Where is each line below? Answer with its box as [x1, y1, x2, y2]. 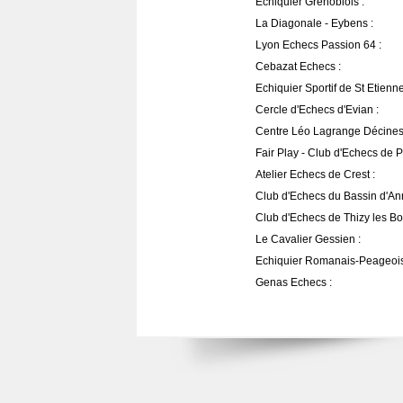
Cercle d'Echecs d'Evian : [255, 103, 379, 116]
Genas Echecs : [255, 276, 332, 289]
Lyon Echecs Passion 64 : [255, 39, 381, 51]
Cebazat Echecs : [255, 60, 341, 73]
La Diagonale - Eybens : [255, 17, 373, 30]
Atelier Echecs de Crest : [255, 168, 375, 181]
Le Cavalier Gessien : [255, 233, 361, 246]
